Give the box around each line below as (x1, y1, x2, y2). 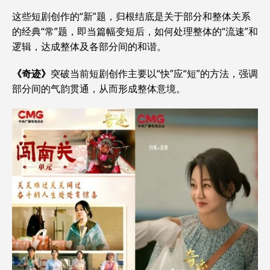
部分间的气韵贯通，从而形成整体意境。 (12, 82, 186, 96)
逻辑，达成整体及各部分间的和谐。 (12, 40, 166, 54)
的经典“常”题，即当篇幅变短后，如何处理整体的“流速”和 (12, 25, 258, 39)
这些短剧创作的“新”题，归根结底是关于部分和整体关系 (12, 10, 251, 24)
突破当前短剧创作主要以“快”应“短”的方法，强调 (51, 67, 258, 81)
